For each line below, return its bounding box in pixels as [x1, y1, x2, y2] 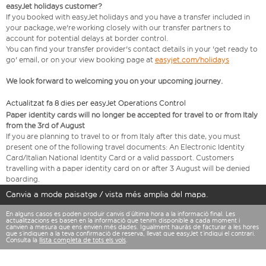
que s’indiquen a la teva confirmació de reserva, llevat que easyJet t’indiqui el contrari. [6, 230, 255, 238]
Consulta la [6, 236, 39, 245]
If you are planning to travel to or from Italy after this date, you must [6, 132, 240, 141]
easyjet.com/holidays [155, 55, 229, 65]
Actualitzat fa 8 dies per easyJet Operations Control [6, 99, 186, 108]
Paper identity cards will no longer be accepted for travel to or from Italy [6, 110, 258, 120]
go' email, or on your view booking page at [6, 55, 155, 65]
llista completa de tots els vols [39, 236, 126, 245]
